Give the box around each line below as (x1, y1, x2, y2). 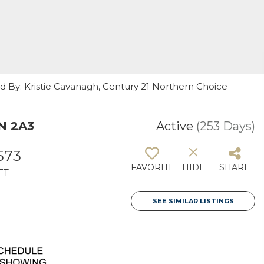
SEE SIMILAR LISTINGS (152, 197, 234, 205)
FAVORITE (131, 162, 174, 173)
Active (156, 119, 193, 133)
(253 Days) (196, 119, 255, 133)
